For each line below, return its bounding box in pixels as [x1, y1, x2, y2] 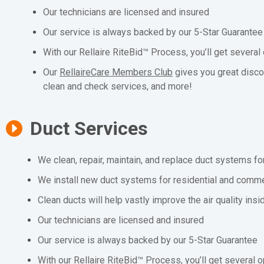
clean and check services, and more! [43, 81, 193, 93]
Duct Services [29, 117, 148, 140]
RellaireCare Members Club [60, 67, 173, 78]
